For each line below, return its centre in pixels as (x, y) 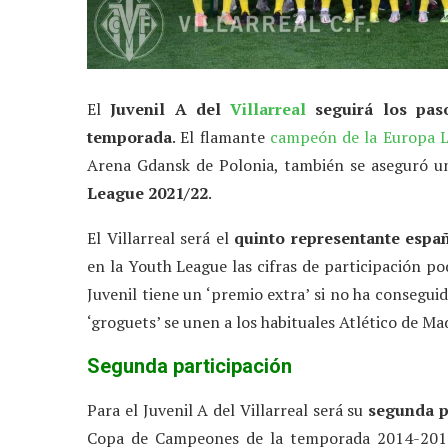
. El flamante (221, 137)
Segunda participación (189, 366)
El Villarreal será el (161, 238)
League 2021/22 (147, 193)
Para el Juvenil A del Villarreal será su (228, 410)
